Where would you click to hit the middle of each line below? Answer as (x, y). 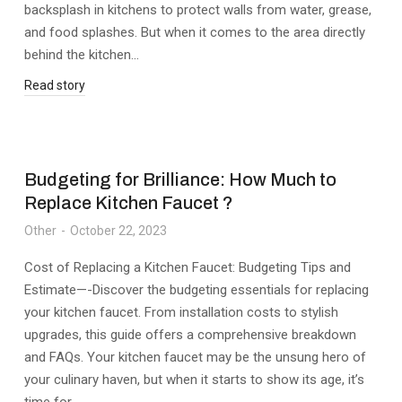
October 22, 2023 (119, 231)
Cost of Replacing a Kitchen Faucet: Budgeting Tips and (188, 267)
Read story (55, 85)
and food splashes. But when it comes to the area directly (195, 32)
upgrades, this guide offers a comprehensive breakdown (191, 335)
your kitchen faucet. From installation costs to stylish (182, 312)
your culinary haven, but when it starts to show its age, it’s (195, 380)
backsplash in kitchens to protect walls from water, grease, (198, 10)
